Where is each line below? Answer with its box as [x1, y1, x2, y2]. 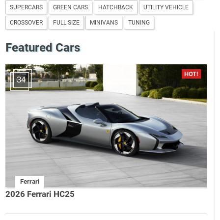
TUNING [128, 19, 150, 27]
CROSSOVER [10, 19, 43, 27]
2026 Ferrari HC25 [5, 189, 75, 199]
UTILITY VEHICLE [143, 4, 189, 11]
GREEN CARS [53, 4, 88, 11]
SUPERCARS [10, 4, 43, 11]
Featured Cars [5, 41, 81, 55]
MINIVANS [90, 19, 118, 27]
